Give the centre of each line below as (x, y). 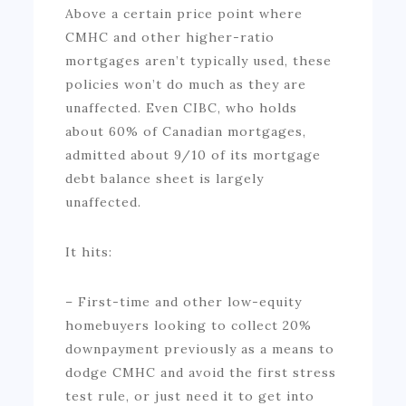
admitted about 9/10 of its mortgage (193, 155)
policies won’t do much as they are (186, 84)
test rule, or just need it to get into (190, 396)
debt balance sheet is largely (165, 178)
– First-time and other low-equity (184, 301)
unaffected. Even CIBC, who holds (182, 107)
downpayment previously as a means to (200, 348)
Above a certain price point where (184, 13)
